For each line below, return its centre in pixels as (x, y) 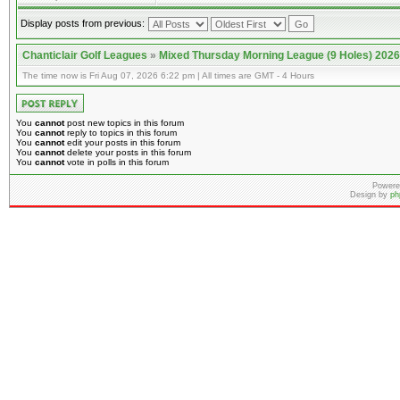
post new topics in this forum (124, 123)
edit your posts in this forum (122, 142)
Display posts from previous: (83, 23)
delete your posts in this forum (128, 152)
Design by (370, 195)
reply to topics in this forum (121, 133)
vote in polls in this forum (117, 162)
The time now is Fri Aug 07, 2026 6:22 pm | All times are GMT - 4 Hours (168, 75)
